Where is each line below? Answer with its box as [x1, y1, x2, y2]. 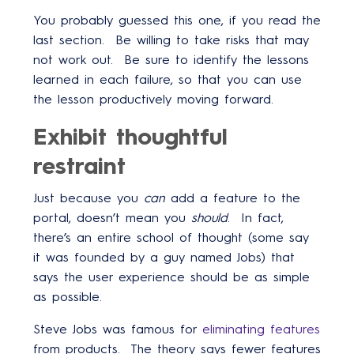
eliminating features [202, 321, 320, 337]
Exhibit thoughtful [33, 122, 228, 150]
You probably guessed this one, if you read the [33, 12, 321, 28]
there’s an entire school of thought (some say [33, 229, 309, 245]
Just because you [33, 190, 144, 205]
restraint [33, 151, 126, 179]
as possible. [33, 288, 102, 304]
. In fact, [228, 209, 284, 225]
